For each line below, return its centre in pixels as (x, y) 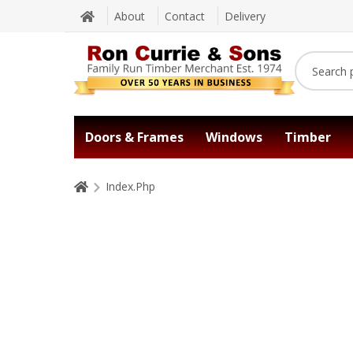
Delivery (245, 16)
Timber (308, 137)
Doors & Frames (134, 137)
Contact (185, 16)
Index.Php (130, 186)
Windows (234, 137)
